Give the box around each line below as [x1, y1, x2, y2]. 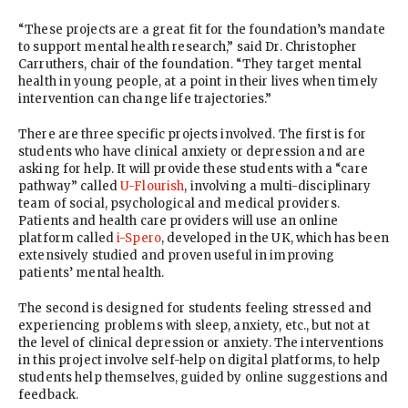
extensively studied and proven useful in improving [18, 248, 335, 263]
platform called [18, 230, 117, 246]
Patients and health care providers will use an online [18, 213, 338, 229]
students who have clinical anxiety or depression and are [18, 144, 366, 159]
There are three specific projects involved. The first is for [18, 127, 366, 142]
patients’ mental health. [18, 265, 165, 280]
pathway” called [18, 178, 121, 194]
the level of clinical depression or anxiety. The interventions [18, 335, 384, 351]
